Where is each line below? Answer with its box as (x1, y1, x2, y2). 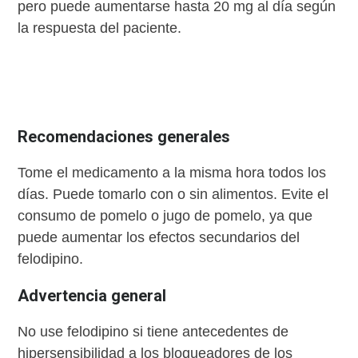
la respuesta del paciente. (18, 20, 182, 37)
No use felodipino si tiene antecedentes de (18, 324, 289, 340)
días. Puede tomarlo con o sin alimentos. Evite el (18, 186, 329, 203)
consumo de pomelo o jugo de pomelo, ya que (18, 208, 313, 225)
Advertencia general (18, 286, 167, 306)
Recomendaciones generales (18, 127, 231, 147)
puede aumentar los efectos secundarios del (18, 229, 300, 246)
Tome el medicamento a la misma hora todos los (18, 165, 327, 181)
